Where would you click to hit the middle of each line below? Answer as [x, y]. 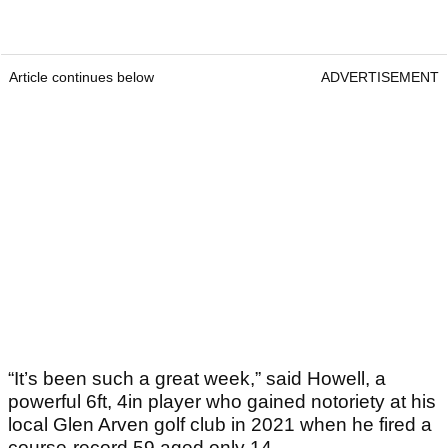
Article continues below [81, 77]
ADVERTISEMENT [380, 77]
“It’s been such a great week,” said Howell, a [197, 379]
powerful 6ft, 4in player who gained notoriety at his [222, 402]
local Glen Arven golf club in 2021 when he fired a [220, 425]
